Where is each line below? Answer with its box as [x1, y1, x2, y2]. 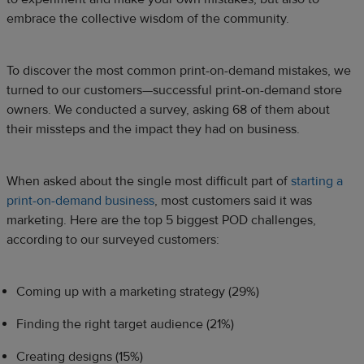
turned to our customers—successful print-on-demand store [6, 81, 342, 98]
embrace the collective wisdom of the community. [6, 10, 289, 27]
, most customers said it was [154, 192, 312, 209]
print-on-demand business [6, 192, 154, 209]
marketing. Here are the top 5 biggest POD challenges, [6, 211, 316, 228]
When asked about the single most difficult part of [6, 172, 291, 189]
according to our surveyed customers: [6, 231, 219, 248]
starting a [291, 172, 343, 189]
